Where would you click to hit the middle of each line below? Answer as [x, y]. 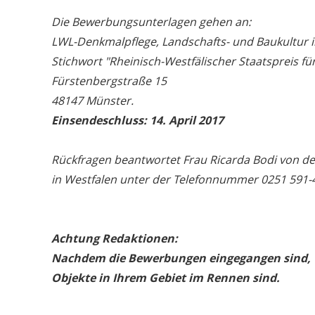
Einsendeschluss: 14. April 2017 [137, 120]
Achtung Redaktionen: [114, 238]
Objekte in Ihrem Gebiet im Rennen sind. [165, 278]
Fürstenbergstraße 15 [109, 81]
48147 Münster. [92, 101]
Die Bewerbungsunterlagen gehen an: [151, 22]
